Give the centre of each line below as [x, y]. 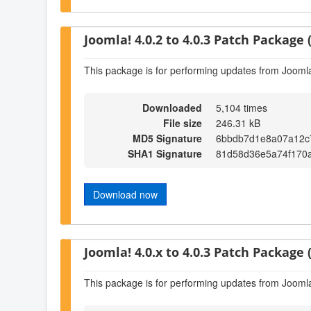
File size [183, 123]
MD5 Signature [167, 138]
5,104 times [242, 108]
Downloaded [172, 108]
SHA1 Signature [165, 154]
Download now [125, 195]
